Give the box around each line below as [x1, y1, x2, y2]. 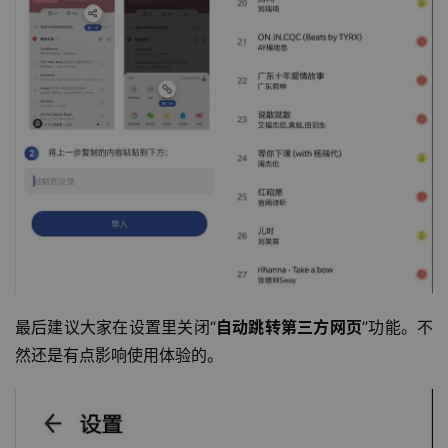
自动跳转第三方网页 [215, 317, 363, 338]
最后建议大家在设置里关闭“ [15, 317, 216, 338]
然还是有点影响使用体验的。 [15, 345, 223, 366]
